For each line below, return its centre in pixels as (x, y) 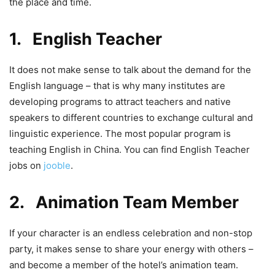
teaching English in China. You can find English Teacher (130, 149)
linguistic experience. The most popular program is (120, 133)
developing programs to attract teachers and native (120, 101)
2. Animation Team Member (124, 202)
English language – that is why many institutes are (117, 85)
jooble (57, 165)
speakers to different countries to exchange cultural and (131, 117)
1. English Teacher (86, 39)
